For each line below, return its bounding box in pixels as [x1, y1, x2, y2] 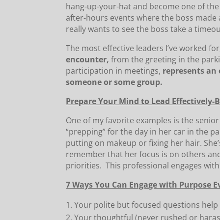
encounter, [66, 54, 110, 65]
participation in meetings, [66, 65, 161, 77]
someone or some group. [66, 77, 165, 88]
